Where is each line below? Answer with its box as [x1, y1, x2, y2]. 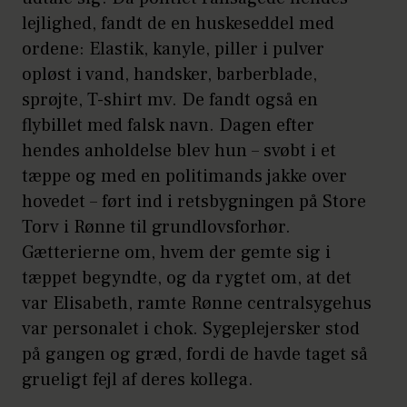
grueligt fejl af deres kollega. [22, 368, 253, 392]
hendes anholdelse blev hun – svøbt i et [22, 139, 336, 164]
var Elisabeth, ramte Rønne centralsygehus [22, 292, 372, 316]
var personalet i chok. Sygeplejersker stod [22, 317, 360, 342]
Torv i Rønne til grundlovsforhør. [22, 215, 291, 240]
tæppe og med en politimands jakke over [22, 164, 347, 189]
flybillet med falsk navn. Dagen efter [22, 114, 314, 138]
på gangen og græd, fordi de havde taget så [22, 342, 368, 367]
